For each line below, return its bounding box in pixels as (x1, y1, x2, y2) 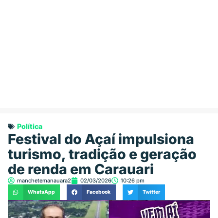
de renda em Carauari (8, 161, 154, 178)
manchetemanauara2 (17, 177, 71, 184)
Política (17, 122, 42, 131)
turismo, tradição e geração (8, 145, 197, 163)
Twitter (142, 189, 160, 196)
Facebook (87, 189, 111, 196)
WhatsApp (27, 189, 55, 196)
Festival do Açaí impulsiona (8, 130, 194, 148)
